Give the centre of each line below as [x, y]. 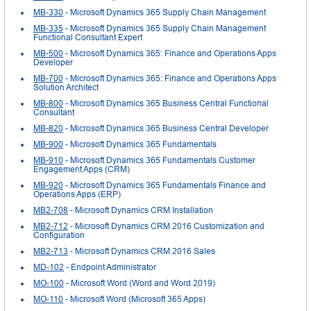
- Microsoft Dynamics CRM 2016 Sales [142, 251]
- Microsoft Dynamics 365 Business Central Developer [166, 128]
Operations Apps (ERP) [77, 194]
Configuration [59, 235]
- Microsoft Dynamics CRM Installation [141, 210]
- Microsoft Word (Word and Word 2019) [140, 283]
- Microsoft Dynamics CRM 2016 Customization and [166, 226]
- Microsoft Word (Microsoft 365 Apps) [134, 299]
